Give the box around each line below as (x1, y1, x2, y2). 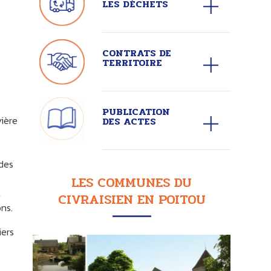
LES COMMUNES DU (71, 172, 192, 193)
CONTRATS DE (102, 45, 171, 60)
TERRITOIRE (102, 55, 162, 70)
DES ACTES (102, 114, 156, 129)
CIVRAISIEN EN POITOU (57, 189, 206, 210)
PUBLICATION (102, 104, 170, 119)
